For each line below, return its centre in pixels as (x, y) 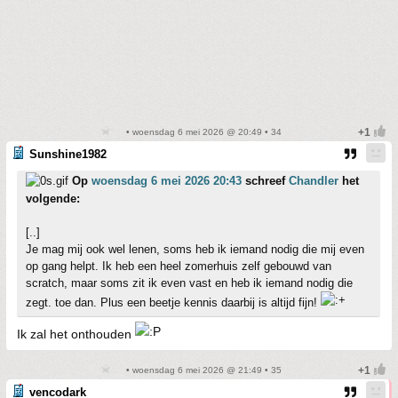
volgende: (53, 199)
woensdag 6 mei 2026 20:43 (167, 181)
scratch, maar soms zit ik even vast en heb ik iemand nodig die (189, 283)
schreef (265, 181)
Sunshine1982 (68, 154)
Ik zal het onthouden (76, 334)
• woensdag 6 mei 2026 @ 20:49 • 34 (203, 132)
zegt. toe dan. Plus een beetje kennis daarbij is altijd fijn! (173, 302)
